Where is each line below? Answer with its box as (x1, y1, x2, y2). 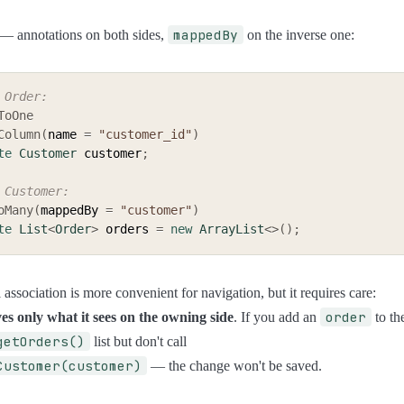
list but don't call (90, 333, 187, 349)
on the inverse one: (243, 27, 354, 43)
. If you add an (234, 308, 320, 325)
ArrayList (199, 222, 264, 237)
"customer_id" (98, 127, 192, 142)
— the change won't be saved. (147, 357, 322, 373)
